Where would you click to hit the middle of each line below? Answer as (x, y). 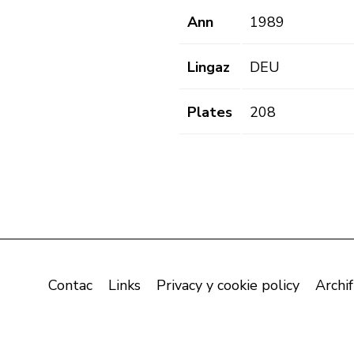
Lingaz (209, 68)
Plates (210, 113)
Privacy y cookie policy (228, 286)
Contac (70, 286)
